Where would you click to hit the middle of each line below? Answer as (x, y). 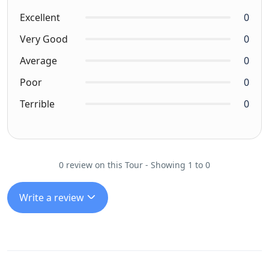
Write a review (53, 197)
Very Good (44, 39)
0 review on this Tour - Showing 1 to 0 (134, 165)
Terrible (37, 104)
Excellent (40, 17)
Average (38, 60)
